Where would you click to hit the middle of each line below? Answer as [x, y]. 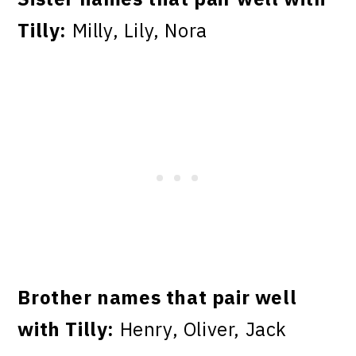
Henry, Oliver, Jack [201, 329]
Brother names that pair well [157, 297]
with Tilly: [66, 329]
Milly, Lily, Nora [137, 30]
